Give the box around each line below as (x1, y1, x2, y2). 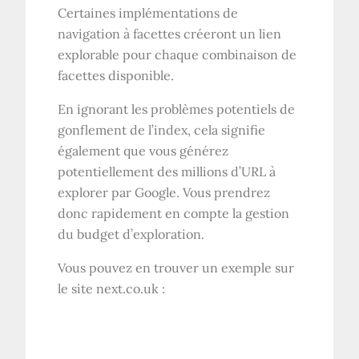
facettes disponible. (58, 67, 175, 84)
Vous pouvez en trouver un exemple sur (58, 260, 295, 276)
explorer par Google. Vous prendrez (58, 184, 271, 201)
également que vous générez (58, 143, 229, 159)
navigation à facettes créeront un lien (58, 26, 282, 42)
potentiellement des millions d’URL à (58, 163, 276, 180)
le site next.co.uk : (58, 280, 166, 297)
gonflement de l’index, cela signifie (58, 122, 266, 139)
